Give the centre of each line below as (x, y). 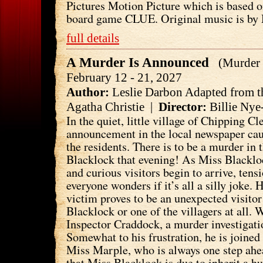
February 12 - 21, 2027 (124, 77)
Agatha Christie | (112, 107)
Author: (88, 92)
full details (93, 38)
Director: (183, 107)
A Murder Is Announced (139, 62)
